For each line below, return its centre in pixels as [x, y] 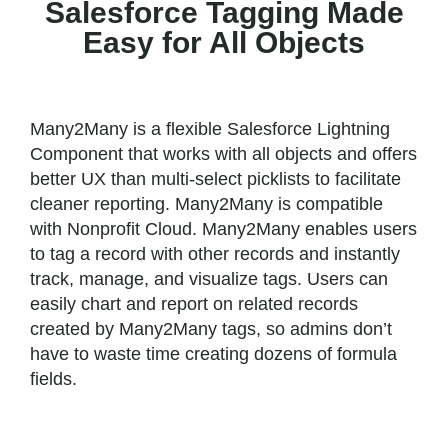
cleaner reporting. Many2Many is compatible [207, 203]
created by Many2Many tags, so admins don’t [211, 328]
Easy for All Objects [224, 43]
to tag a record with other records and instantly [215, 253]
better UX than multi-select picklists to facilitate [216, 178]
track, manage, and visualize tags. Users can [209, 278]
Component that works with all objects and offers [224, 153]
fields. [54, 378]
